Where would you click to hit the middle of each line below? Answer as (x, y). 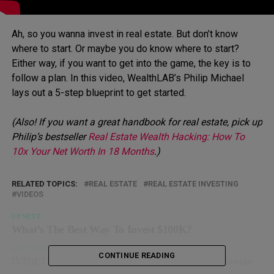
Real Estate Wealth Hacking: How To (166, 136)
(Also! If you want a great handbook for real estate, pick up (137, 122)
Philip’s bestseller (50, 136)
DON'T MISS (31, 248)
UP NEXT (26, 216)
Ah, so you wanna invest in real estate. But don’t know (124, 34)
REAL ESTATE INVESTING (193, 183)
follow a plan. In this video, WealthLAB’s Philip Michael (128, 78)
